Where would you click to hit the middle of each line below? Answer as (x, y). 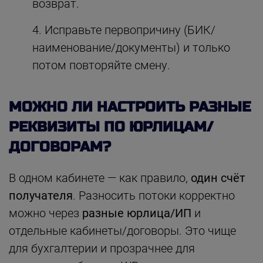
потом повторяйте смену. (101, 65)
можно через (45, 213)
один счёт (218, 178)
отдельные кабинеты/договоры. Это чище (122, 230)
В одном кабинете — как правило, (100, 178)
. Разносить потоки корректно (154, 195)
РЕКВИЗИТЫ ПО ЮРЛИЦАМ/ (111, 127)
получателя (41, 195)
